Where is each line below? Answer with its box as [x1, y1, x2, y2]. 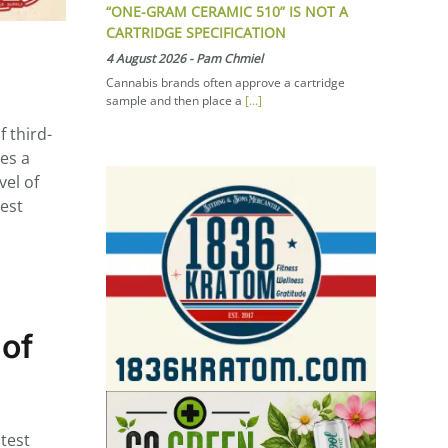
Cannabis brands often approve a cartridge [106, 73, 345, 91]
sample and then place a [106, 91, 245, 109]
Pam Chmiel [196, 49, 263, 67]
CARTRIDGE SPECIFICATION [106, 22, 286, 42]
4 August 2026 [106, 49, 186, 67]
